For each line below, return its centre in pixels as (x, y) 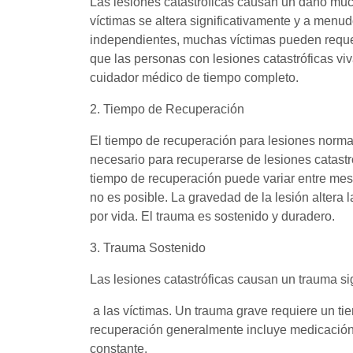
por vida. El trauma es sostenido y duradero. (212, 216)
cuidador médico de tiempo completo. (196, 77)
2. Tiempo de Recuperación (167, 109)
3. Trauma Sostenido (148, 247)
